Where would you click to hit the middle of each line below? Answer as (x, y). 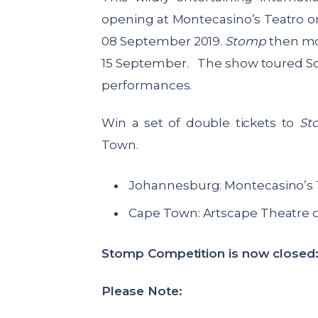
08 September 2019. (164, 41)
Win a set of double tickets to (201, 122)
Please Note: (142, 291)
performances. (147, 85)
